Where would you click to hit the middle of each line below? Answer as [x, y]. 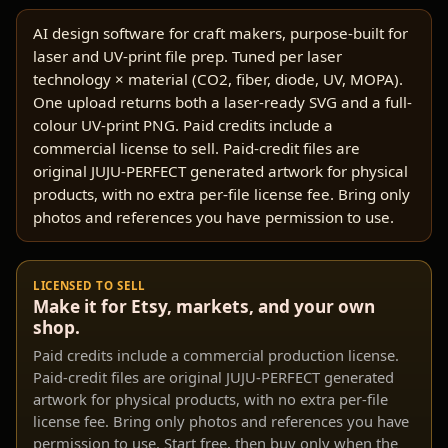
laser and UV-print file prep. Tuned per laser [187, 56]
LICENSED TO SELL [90, 286]
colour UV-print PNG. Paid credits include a [183, 125]
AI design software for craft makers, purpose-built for [220, 33]
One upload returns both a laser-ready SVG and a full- [222, 102]
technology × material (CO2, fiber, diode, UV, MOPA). [218, 79]
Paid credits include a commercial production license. [216, 355]
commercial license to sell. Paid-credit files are [196, 148]
